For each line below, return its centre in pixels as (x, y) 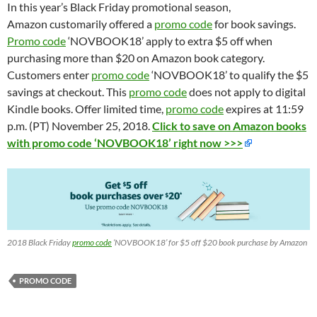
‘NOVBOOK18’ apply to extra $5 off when (169, 41)
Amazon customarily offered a (81, 24)
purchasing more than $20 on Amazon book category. (136, 58)
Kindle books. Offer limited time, (86, 109)
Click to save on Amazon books (229, 126)
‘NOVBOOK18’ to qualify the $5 (229, 75)
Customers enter (49, 75)
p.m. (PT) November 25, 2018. (80, 126)
